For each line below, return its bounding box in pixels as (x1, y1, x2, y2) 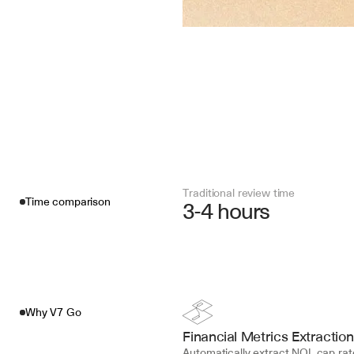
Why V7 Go (25, 304, 81, 320)
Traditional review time (183, 185, 296, 201)
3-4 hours (183, 196, 270, 227)
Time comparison (25, 194, 111, 209)
